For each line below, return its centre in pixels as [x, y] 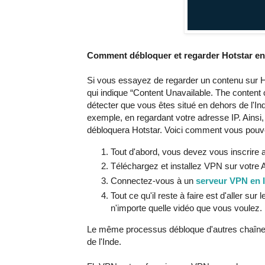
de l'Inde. [104, 242]
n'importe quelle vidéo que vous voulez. [186, 208]
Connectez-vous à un [153, 181]
